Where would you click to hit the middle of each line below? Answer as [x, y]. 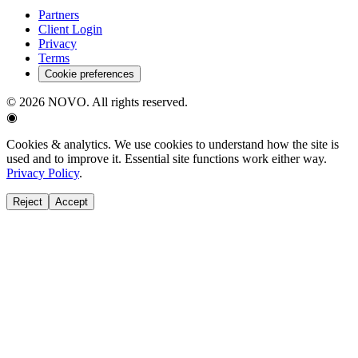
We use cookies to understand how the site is [227, 145]
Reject [28, 202]
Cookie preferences [89, 74]
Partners [59, 15]
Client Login [70, 30]
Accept [72, 202]
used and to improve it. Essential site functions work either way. [167, 159]
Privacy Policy [43, 173]
